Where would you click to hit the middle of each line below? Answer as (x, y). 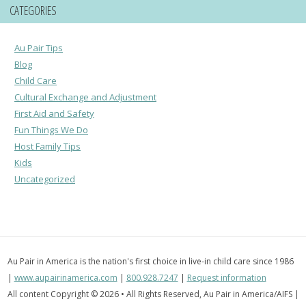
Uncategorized (45, 179)
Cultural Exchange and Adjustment (85, 97)
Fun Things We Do (51, 129)
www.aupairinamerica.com (66, 277)
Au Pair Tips (39, 47)
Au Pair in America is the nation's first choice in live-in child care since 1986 (150, 261)
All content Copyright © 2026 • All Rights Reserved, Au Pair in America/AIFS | (153, 294)
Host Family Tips (47, 146)
